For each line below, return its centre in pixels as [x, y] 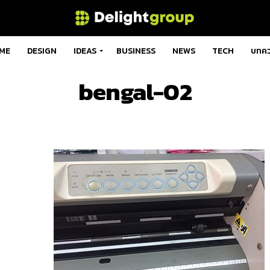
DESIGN [42, 51]
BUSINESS [136, 51]
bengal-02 [135, 92]
